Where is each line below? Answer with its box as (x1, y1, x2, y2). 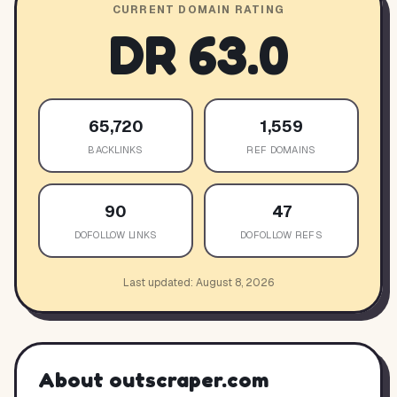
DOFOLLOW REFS (240, 229, 323, 241)
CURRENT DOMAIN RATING (112, 3, 285, 17)
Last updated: (123, 276, 193, 290)
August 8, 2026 (196, 276, 274, 290)
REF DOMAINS (246, 144, 316, 156)
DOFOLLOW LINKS (74, 229, 158, 241)
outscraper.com (109, 367, 269, 393)
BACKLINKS (88, 144, 144, 156)
